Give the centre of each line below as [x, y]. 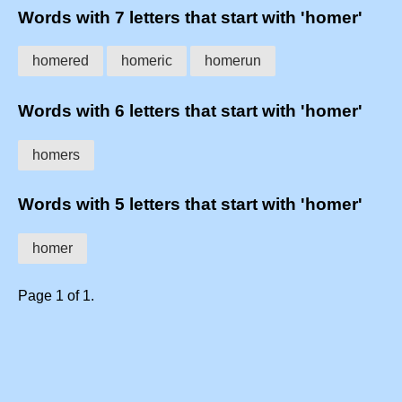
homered [61, 61]
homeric [147, 61]
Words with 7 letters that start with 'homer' [190, 17]
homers [56, 154]
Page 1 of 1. [56, 296]
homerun [233, 61]
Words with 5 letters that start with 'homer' [190, 205]
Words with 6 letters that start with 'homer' [190, 111]
